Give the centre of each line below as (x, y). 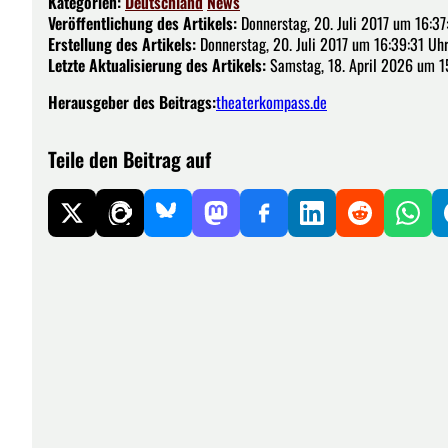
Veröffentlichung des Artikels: (142, 22)
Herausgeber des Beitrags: (132, 101)
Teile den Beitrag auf (129, 158)
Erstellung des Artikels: (122, 43)
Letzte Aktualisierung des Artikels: (157, 64)
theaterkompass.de (271, 101)
